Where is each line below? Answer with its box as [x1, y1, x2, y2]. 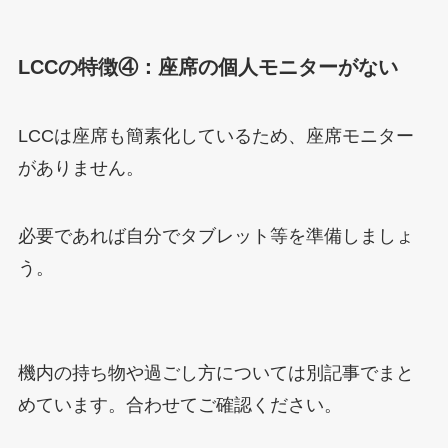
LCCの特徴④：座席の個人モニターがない [17, 55, 398, 78]
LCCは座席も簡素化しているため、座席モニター [17, 126, 414, 147]
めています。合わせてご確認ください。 [17, 394, 342, 415]
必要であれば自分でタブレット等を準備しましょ [17, 226, 414, 247]
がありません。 [17, 158, 144, 179]
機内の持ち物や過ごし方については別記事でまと [17, 362, 414, 383]
